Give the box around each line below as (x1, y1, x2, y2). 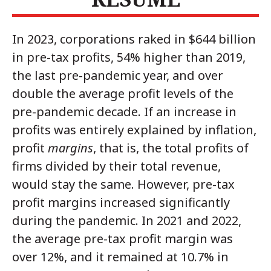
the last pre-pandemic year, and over (12, 67, 223, 84)
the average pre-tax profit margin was (12, 230, 233, 247)
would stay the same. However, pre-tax (12, 176, 235, 193)
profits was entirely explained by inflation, (12, 122, 256, 139)
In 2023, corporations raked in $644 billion (12, 31, 256, 48)
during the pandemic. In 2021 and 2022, (12, 212, 241, 229)
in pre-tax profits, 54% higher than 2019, (12, 49, 246, 66)
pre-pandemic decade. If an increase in (12, 103, 237, 120)
